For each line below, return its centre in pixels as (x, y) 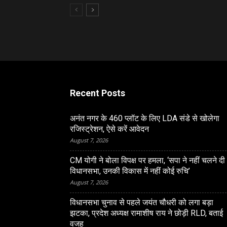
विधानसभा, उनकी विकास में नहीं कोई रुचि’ (130, 171)
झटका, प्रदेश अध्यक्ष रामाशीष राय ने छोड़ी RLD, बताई (146, 213)
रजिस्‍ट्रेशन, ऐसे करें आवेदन (109, 129)
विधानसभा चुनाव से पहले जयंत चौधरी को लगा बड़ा (142, 202)
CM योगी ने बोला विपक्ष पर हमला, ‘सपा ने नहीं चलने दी (147, 160)
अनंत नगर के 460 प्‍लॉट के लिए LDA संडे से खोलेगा (145, 118)
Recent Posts (98, 93)
